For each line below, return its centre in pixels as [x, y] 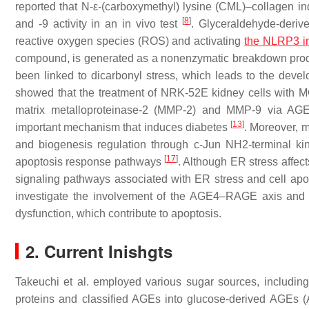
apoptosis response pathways [90, 162]
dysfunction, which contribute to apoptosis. [118, 213]
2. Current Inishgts [99, 251]
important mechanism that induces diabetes [123, 127]
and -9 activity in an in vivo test [99, 24]
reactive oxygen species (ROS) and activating [130, 41]
